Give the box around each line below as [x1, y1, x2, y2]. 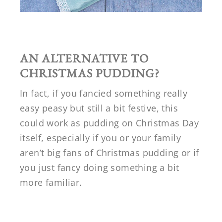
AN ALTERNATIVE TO [20, 50, 149, 66]
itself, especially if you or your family [20, 131, 181, 144]
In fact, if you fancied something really [20, 87, 187, 99]
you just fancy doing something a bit [20, 161, 179, 173]
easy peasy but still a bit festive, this [20, 102, 178, 114]
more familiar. [20, 176, 82, 188]
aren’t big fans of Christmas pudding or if [20, 146, 199, 159]
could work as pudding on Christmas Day [20, 116, 199, 129]
